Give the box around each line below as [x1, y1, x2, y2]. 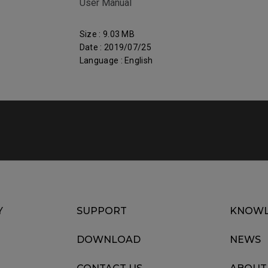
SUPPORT [77, 205, 127, 217]
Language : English [79, 56, 153, 65]
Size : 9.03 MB [79, 29, 135, 39]
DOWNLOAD [77, 234, 141, 245]
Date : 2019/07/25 [79, 42, 152, 52]
